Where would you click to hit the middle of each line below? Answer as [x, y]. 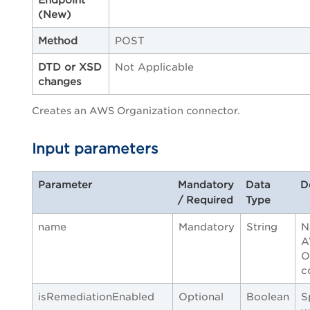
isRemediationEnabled [96, 297]
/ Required [206, 200]
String [262, 227]
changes [60, 82]
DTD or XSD [70, 67]
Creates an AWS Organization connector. [136, 111]
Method [58, 41]
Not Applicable [154, 67]
